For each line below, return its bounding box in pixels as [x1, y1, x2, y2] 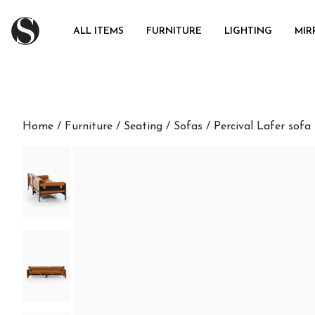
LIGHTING [224, 26, 272, 37]
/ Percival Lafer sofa [202, 121, 311, 132]
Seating [124, 121, 162, 132]
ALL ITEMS [73, 26, 124, 37]
